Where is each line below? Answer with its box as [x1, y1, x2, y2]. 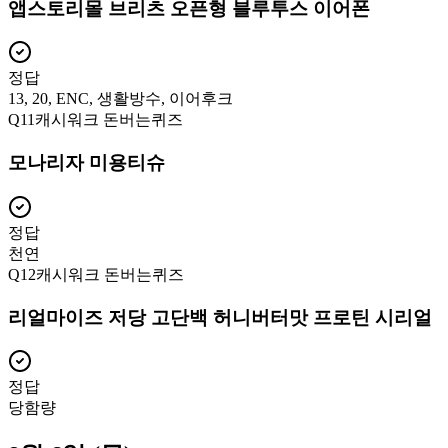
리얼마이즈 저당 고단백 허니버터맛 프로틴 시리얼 [8, 306, 432, 328]
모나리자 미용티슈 [8, 152, 165, 174]
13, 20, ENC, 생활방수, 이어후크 [8, 90, 233, 108]
